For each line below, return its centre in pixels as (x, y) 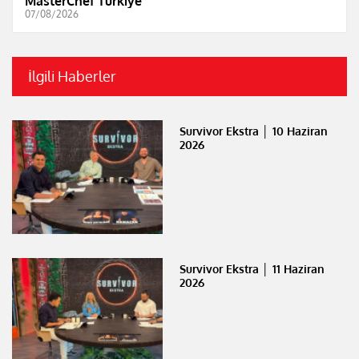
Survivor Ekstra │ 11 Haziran (252, 268)
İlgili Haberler (72, 76)
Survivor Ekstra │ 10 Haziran (254, 131)
